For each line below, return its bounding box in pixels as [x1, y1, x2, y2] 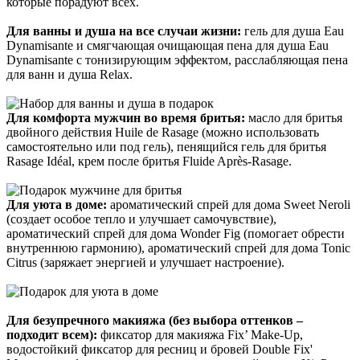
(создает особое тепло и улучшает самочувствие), [6, 211, 276, 226]
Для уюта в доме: [6, 197, 110, 211]
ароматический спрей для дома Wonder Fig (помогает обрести [6, 226, 345, 240]
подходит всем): [6, 327, 100, 342]
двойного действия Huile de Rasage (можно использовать [6, 125, 319, 139]
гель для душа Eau [241, 23, 344, 38]
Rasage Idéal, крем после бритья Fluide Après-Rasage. [6, 153, 292, 168]
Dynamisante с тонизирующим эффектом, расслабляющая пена [6, 52, 348, 67]
